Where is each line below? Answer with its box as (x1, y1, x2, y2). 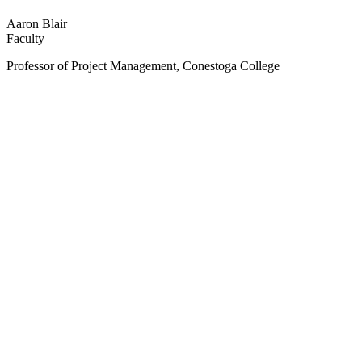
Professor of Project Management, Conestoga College (6, 59, 280, 74)
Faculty (6, 32, 44, 46)
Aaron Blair (6, 17, 67, 32)
